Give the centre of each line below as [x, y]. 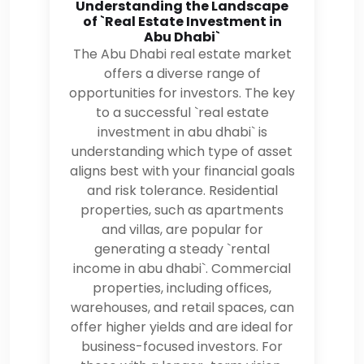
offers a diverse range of [182, 73]
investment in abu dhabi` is [182, 132]
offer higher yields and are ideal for [182, 327]
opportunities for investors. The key [182, 93]
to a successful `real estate [182, 112]
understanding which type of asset [182, 151]
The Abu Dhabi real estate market [182, 54]
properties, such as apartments [182, 210]
